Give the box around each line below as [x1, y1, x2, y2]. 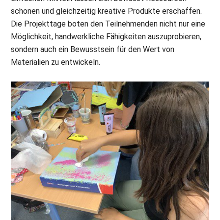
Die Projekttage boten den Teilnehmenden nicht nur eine [11, 19, 206, 29]
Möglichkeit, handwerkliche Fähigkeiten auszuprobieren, [11, 32, 202, 42]
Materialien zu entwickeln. [11, 57, 101, 67]
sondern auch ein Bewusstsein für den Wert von [11, 45, 175, 55]
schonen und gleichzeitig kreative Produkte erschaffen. [11, 6, 202, 16]
